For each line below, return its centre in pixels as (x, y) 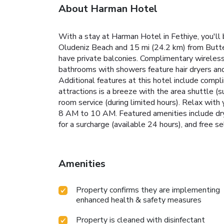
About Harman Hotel (108, 8)
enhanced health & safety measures (139, 200)
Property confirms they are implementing (148, 190)
